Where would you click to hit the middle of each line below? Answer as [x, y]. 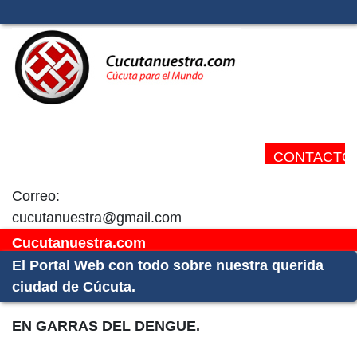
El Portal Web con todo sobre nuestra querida [168, 265]
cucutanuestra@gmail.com [97, 218]
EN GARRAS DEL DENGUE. [106, 326]
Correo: [36, 196]
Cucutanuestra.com [79, 243]
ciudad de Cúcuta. [74, 287]
